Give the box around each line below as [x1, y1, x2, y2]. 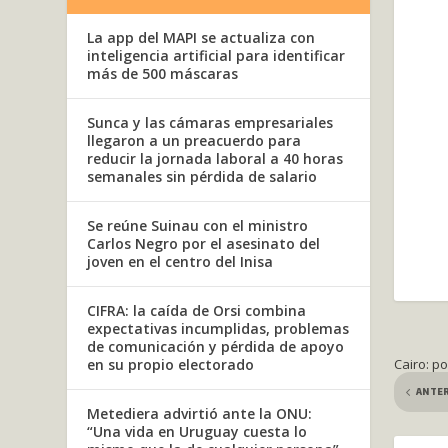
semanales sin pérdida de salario [87, 166, 318, 186]
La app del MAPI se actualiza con [87, 27, 316, 47]
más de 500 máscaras [87, 63, 239, 83]
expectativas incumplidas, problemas [87, 318, 350, 338]
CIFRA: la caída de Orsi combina [87, 300, 307, 320]
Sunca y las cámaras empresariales [87, 112, 334, 132]
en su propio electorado [87, 354, 255, 374]
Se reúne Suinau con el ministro [87, 215, 309, 235]
